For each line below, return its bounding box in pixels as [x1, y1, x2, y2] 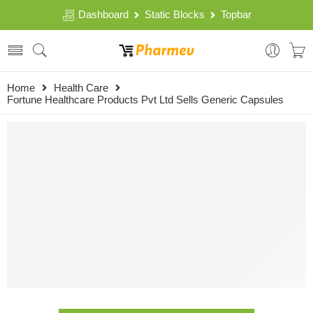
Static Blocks [138, 9, 210, 20]
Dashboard [75, 9, 134, 20]
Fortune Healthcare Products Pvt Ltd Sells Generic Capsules [7, 94, 284, 105]
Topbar [214, 9, 252, 20]
